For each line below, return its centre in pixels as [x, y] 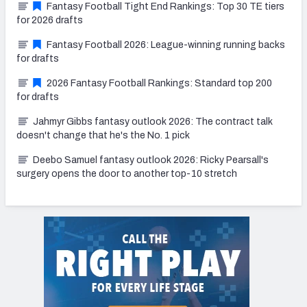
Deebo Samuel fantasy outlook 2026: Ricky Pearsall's [151, 160]
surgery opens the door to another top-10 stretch [127, 173]
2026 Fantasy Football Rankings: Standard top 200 [159, 83]
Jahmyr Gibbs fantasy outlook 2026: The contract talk [153, 121]
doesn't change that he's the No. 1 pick [103, 135]
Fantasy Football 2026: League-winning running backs [166, 45]
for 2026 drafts [50, 20]
